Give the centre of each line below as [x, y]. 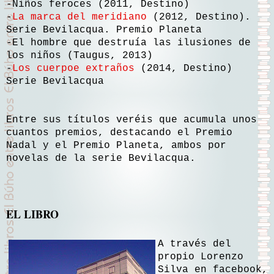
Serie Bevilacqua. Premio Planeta [104, 30]
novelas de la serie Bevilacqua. [101, 158]
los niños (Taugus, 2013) [80, 55]
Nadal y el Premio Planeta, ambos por [116, 145]
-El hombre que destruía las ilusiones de [128, 43]
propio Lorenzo [201, 257]
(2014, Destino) [183, 68]
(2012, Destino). [199, 17]
